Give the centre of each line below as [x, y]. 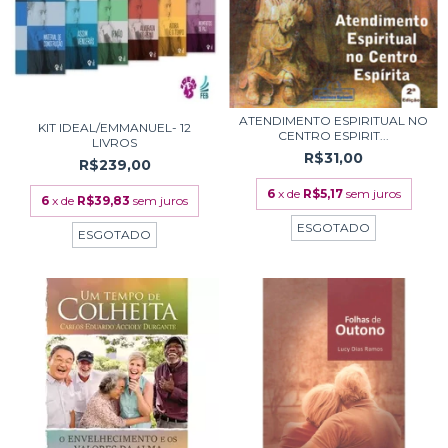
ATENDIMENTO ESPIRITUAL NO [333, 121]
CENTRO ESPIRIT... [333, 136]
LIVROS [114, 143]
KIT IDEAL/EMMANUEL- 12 [114, 128]
